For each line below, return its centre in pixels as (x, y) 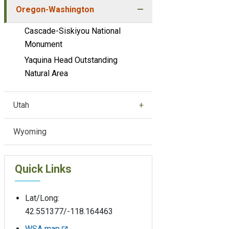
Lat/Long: (42, 198)
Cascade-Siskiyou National (73, 31)
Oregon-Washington (55, 9)
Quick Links (43, 169)
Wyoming (30, 131)
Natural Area (46, 73)
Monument (43, 44)
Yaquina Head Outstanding (71, 60)
